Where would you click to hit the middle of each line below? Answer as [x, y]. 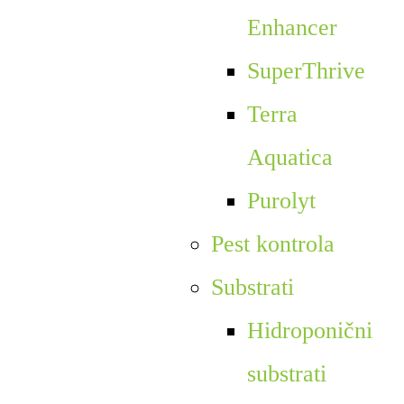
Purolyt [281, 200]
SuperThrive [306, 70]
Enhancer [292, 27]
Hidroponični [309, 330]
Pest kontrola [272, 243]
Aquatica [289, 157]
